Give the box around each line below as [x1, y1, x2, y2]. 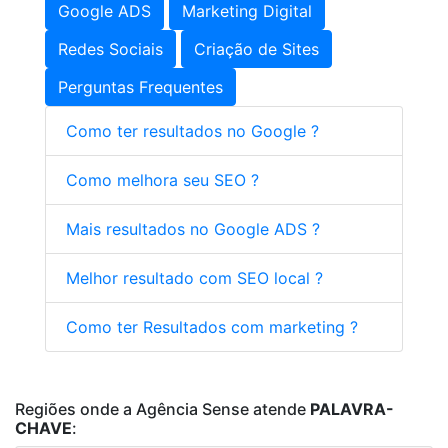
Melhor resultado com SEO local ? [66, 268, 323, 288]
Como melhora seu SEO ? [66, 170, 259, 190]
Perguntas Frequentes [58, 77, 223, 97]
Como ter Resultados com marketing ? [66, 317, 358, 337]
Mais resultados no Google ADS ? [66, 219, 320, 239]
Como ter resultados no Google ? [66, 121, 319, 141]
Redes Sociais [58, 39, 163, 59]
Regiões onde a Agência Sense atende [15, 399, 310, 419]
